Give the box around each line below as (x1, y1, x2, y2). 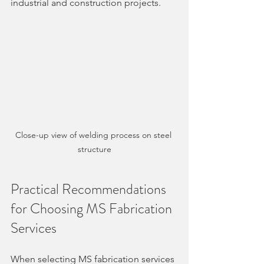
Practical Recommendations (11, 179, 169, 199)
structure (77, 143, 111, 154)
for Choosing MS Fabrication (11, 198, 175, 219)
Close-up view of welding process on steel (15, 129, 174, 140)
